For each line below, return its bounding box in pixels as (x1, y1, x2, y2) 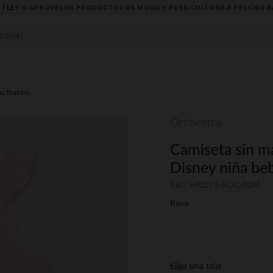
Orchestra (170, 117, 221, 129)
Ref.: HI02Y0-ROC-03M (170, 181, 260, 190)
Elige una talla (170, 262, 221, 271)
